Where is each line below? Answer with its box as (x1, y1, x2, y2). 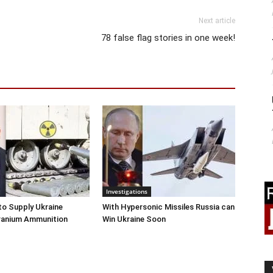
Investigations (106, 186, 147, 196)
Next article (199, 16, 235, 25)
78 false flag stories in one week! (101, 32, 235, 43)
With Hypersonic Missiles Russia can (102, 202, 235, 211)
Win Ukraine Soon (102, 214, 166, 224)
